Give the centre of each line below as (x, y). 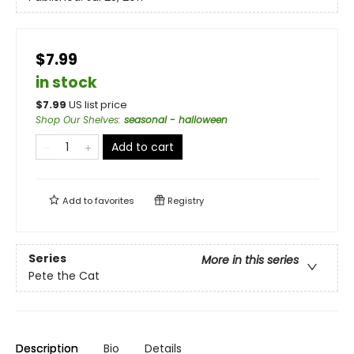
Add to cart (143, 147)
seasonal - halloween (176, 120)
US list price (98, 105)
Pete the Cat (64, 276)
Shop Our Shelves (77, 120)
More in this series (250, 260)
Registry (185, 201)
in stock (66, 83)
